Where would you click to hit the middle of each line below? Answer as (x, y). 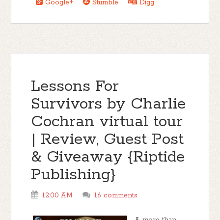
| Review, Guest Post (108, 140)
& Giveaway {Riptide (108, 157)
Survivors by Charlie (109, 104)
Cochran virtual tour (107, 122)
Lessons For (75, 87)
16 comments (116, 195)
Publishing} (74, 175)
